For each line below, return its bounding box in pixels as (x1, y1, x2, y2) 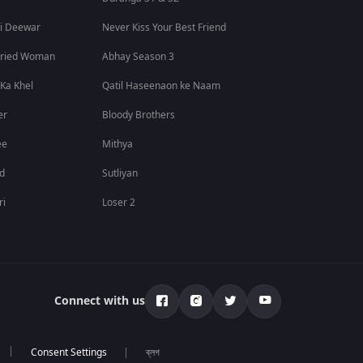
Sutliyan (102, 166, 139, 181)
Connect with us (54, 293, 146, 310)
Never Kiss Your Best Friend (102, 20, 227, 35)
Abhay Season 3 (102, 49, 175, 64)
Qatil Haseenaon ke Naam (102, 79, 221, 93)
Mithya (102, 137, 134, 152)
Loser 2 (102, 195, 136, 210)
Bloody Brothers (102, 108, 176, 122)
